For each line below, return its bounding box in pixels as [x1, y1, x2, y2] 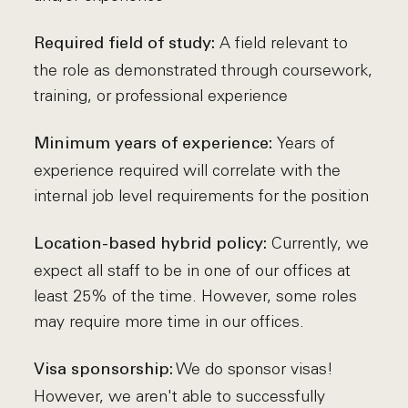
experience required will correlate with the [34, 160, 342, 180]
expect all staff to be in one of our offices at [34, 260, 352, 280]
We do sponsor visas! [173, 359, 334, 379]
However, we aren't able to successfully [34, 386, 326, 406]
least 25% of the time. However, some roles [34, 286, 358, 306]
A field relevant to [219, 33, 349, 53]
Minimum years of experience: [34, 136, 278, 153]
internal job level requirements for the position [34, 186, 370, 206]
